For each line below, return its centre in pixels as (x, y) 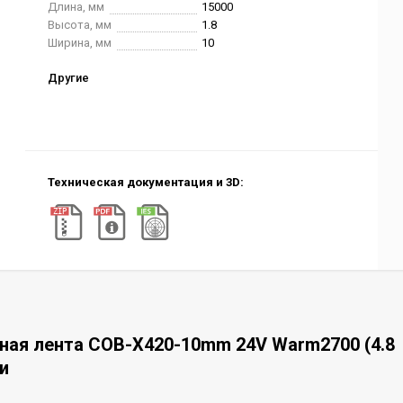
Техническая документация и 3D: (146, 182)
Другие (69, 78)
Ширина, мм (80, 43)
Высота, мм (80, 25)
